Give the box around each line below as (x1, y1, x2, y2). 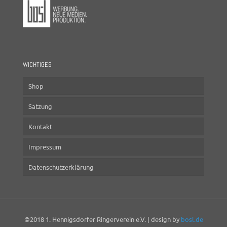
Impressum (28, 142, 61, 151)
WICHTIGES (23, 60, 52, 69)
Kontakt (28, 122, 52, 131)
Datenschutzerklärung (28, 163, 94, 171)
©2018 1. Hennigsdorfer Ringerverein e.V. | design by (24, 215, 181, 223)
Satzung (28, 102, 52, 110)
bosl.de (180, 215, 203, 223)
